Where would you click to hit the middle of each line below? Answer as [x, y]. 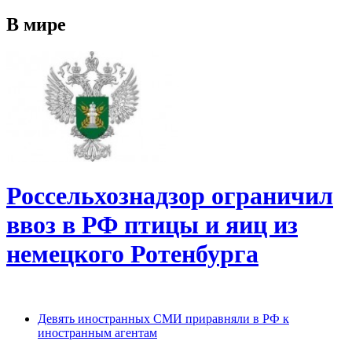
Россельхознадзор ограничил [170, 195]
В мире [36, 24]
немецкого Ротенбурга [132, 253]
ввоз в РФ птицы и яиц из [152, 224]
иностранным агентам [97, 333]
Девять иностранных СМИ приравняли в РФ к [163, 319]
